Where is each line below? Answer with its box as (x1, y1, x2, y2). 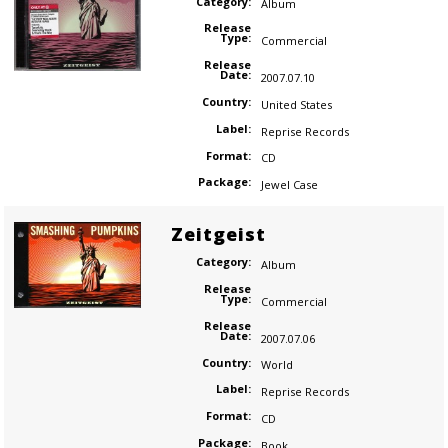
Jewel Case (260, 177, 318, 193)
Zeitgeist (170, 222, 266, 247)
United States (260, 96, 332, 112)
